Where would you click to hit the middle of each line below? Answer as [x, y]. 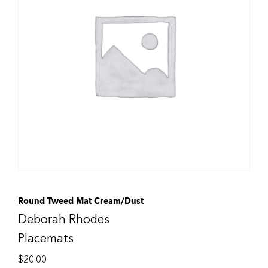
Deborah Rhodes [64, 219]
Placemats [46, 238]
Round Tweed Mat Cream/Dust [81, 201]
